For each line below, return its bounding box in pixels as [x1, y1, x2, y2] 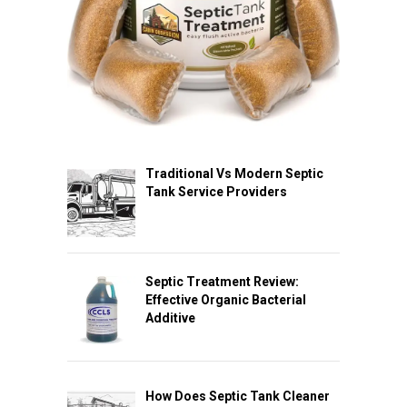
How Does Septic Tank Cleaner [144, 388, 330, 403]
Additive [144, 311, 195, 326]
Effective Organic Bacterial [144, 293, 306, 308]
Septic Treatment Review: [144, 274, 299, 290]
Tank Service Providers [144, 184, 287, 200]
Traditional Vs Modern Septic [144, 166, 323, 182]
